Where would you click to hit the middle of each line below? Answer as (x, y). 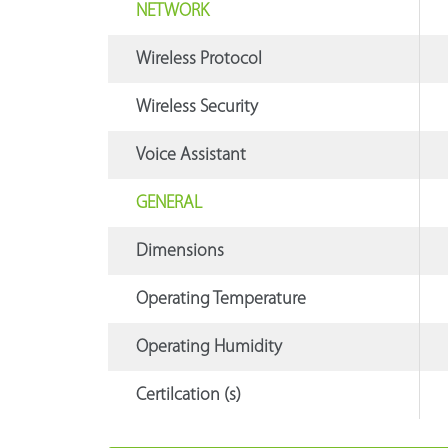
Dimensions (179, 251)
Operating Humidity (208, 347)
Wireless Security (196, 107)
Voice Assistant (190, 155)
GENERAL (168, 203)
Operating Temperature (220, 299)
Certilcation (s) (188, 395)
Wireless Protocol (198, 59)
